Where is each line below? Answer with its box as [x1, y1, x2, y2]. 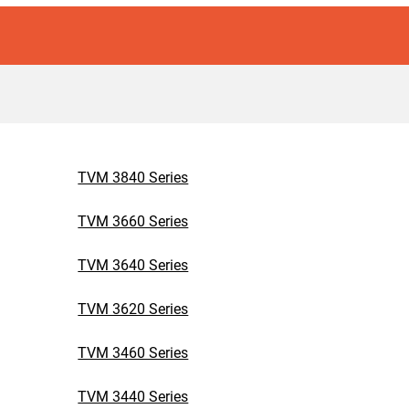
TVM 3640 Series [78, 257, 189, 274]
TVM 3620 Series [78, 300, 189, 318]
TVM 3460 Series [78, 344, 189, 362]
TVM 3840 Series [78, 169, 189, 186]
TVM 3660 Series [78, 213, 189, 230]
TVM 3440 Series [78, 388, 189, 405]
